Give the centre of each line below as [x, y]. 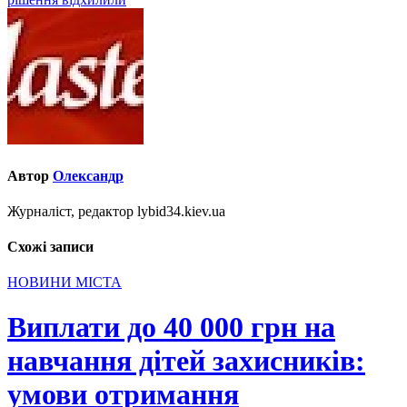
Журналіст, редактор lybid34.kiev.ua [116, 211]
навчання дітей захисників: [186, 360]
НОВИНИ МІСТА [65, 283]
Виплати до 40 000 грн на [171, 327]
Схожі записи [50, 247]
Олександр [88, 175]
